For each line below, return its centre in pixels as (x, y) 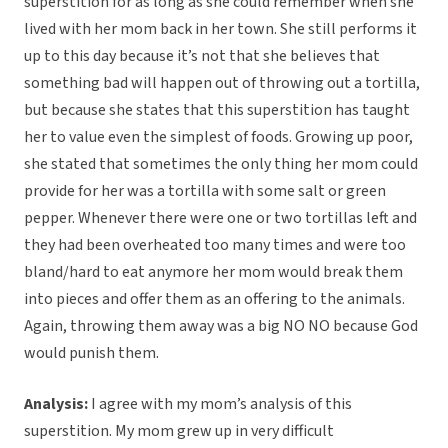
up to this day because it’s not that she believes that (202, 56)
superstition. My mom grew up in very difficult (179, 431)
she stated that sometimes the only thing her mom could (221, 164)
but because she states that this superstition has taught (217, 110)
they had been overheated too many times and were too (215, 245)
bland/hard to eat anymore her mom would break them (213, 272)
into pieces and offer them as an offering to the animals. (216, 299)
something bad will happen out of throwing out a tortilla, (222, 83)
